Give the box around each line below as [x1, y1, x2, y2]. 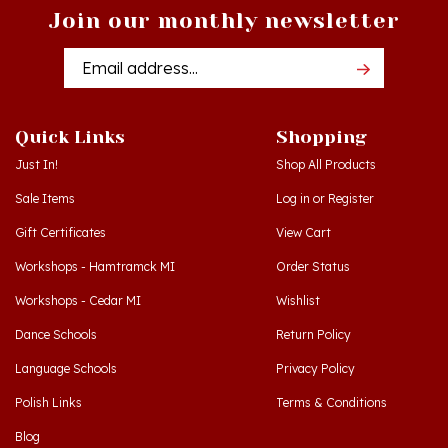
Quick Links [15, 97, 125, 118]
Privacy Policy [276, 331, 356, 347]
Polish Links [15, 365, 82, 381]
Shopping [276, 97, 368, 118]
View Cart [276, 195, 332, 211]
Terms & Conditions [276, 365, 388, 381]
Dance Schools [15, 297, 97, 313]
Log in [276, 161, 311, 177]
